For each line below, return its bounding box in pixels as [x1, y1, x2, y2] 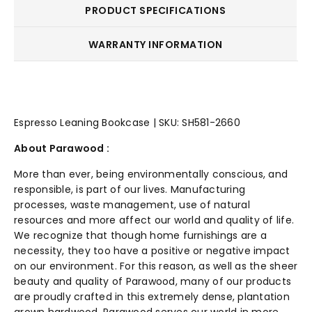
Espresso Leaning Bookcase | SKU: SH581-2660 [14, 116, 240, 130]
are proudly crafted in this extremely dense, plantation [14, 290, 290, 304]
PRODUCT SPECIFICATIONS [85, 3, 226, 18]
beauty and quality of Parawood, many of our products [14, 274, 291, 289]
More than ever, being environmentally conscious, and [14, 167, 288, 182]
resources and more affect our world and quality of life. [14, 213, 294, 228]
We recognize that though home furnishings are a [14, 228, 267, 243]
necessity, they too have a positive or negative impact [14, 244, 290, 258]
